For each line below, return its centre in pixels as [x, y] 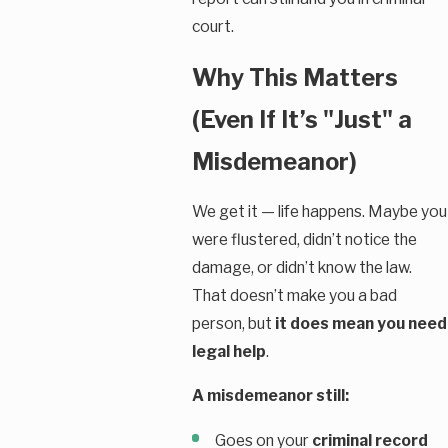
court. [212, 27]
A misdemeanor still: [270, 395]
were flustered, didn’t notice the [304, 240]
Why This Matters [294, 77]
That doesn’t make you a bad [294, 296]
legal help [228, 352]
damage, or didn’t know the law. [301, 268]
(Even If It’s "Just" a [301, 119]
